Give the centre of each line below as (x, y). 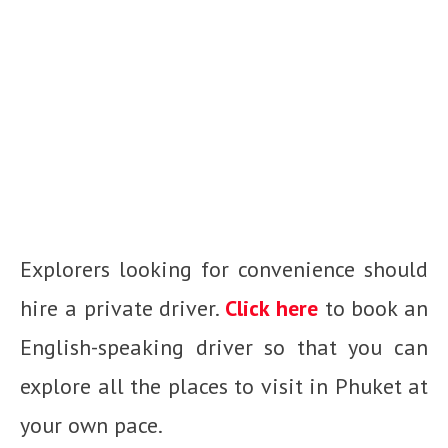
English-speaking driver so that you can (224, 347)
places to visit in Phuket (284, 386)
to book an (372, 308)
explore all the (94, 386)
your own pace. (91, 425)
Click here (271, 308)
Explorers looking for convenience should (224, 269)
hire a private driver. (122, 308)
